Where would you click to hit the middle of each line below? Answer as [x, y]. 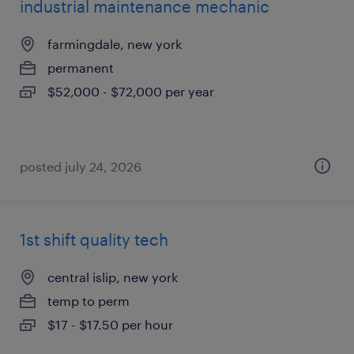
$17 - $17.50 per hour [110, 324]
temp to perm [88, 301]
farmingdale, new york [115, 44]
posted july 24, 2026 [81, 166]
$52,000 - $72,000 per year [131, 91]
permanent [81, 68]
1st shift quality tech [94, 239]
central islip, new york [113, 277]
